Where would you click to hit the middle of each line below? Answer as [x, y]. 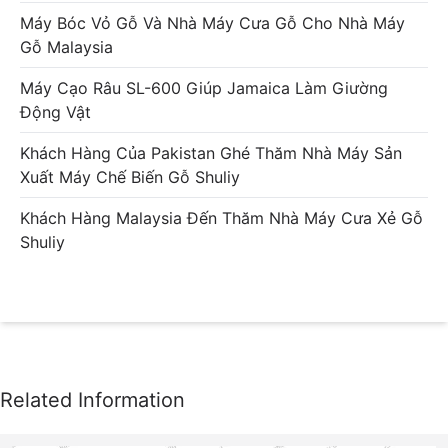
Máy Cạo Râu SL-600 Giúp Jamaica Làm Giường [204, 88]
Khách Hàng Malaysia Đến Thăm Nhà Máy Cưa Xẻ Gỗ [221, 218]
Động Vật [55, 112]
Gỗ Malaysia [66, 47]
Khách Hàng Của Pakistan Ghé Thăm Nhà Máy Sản [211, 153]
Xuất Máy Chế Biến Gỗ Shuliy [130, 177]
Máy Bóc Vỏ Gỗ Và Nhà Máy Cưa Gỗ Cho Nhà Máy [212, 23]
